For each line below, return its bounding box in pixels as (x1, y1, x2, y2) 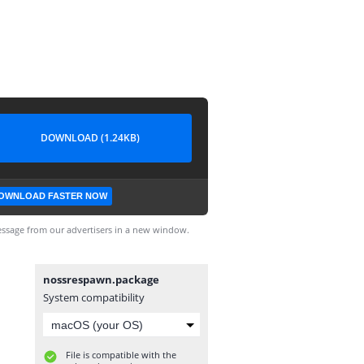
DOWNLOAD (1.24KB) (41, 131, 140, 145)
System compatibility (43, 290, 145, 305)
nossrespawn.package (43, 272, 159, 287)
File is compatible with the (66, 349, 176, 361)
